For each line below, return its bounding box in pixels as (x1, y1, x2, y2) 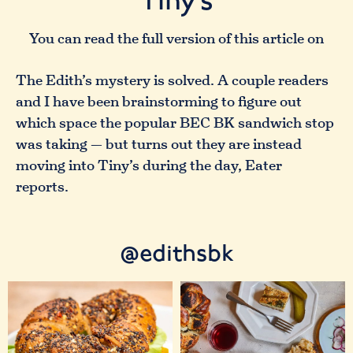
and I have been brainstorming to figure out (16, 92, 302, 111)
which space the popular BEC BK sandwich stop (16, 113, 334, 132)
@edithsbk (119, 240, 234, 269)
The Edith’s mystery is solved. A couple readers (16, 71, 329, 90)
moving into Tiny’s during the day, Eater (16, 156, 282, 175)
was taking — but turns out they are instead (16, 135, 302, 154)
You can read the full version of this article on (29, 29, 324, 48)
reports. (16, 177, 69, 196)
